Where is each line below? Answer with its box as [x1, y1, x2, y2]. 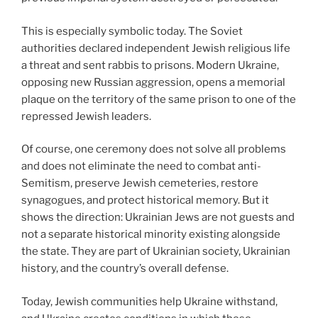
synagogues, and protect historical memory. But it [21, 194, 269, 207]
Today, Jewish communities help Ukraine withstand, [21, 295, 278, 308]
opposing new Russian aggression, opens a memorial [21, 75, 285, 89]
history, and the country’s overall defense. [21, 262, 229, 275]
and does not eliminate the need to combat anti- [21, 160, 261, 173]
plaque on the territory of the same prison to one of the [21, 92, 296, 106]
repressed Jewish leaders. [21, 109, 151, 123]
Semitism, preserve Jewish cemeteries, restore [21, 177, 258, 190]
